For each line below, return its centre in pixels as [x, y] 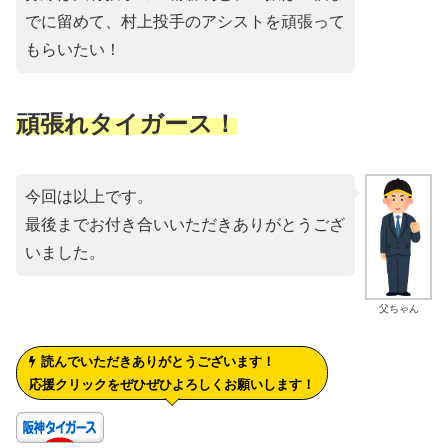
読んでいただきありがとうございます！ [158, 362]
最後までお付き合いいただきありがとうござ [185, 224]
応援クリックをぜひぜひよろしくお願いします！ [172, 385]
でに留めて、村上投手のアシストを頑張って [185, 22]
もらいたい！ [73, 50]
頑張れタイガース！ [126, 124]
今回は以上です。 [89, 196]
